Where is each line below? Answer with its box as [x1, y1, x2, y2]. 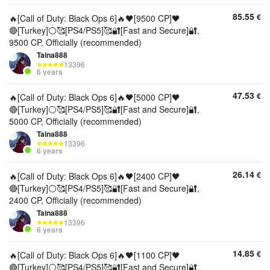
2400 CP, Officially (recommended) [9, 194, 142, 206]
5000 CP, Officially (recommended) [9, 115, 142, 127]
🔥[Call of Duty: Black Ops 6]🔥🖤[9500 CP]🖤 [9, 12, 180, 24]
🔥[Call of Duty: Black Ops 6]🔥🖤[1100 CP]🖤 [9, 249, 180, 261]
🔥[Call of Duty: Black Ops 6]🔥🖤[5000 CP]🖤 [9, 91, 180, 103]
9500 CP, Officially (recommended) [9, 36, 142, 48]
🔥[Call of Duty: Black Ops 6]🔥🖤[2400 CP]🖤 [9, 170, 180, 182]
